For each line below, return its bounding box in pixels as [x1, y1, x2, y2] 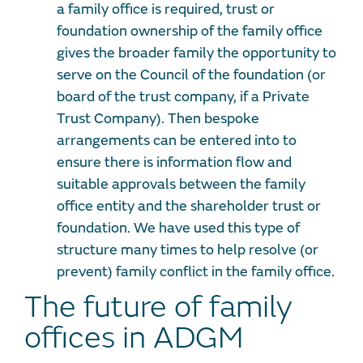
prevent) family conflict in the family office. [57, 263, 335, 282]
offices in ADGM [24, 319, 243, 358]
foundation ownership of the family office [57, 22, 322, 41]
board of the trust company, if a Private [57, 88, 310, 107]
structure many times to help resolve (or [57, 241, 318, 260]
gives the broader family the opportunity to [57, 44, 336, 63]
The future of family [24, 288, 293, 327]
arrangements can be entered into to [57, 131, 297, 151]
